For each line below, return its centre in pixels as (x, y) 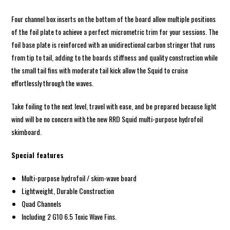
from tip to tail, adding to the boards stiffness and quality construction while (115, 57)
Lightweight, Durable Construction (68, 190)
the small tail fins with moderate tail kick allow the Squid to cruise (100, 70)
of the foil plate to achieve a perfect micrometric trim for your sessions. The (115, 31)
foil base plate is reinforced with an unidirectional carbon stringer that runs (113, 44)
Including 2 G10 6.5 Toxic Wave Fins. (69, 216)
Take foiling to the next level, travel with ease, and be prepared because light (114, 106)
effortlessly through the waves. (53, 83)
